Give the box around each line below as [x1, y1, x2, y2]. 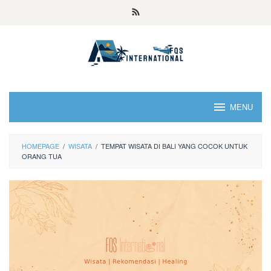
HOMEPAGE [22, 141, 59, 151]
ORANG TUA [22, 151, 62, 161]
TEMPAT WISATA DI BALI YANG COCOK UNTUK [101, 141, 247, 151]
